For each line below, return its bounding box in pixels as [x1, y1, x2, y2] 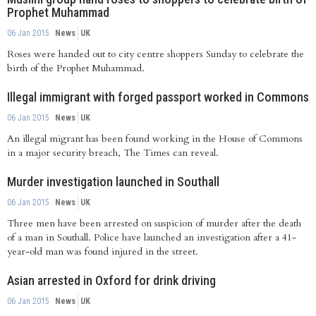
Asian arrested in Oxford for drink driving [7, 273, 216, 288]
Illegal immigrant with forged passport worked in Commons [7, 90, 309, 105]
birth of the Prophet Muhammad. [7, 61, 145, 75]
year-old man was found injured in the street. [7, 245, 198, 259]
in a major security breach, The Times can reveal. [7, 146, 219, 160]
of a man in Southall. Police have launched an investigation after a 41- [7, 231, 296, 245]
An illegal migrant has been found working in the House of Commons [7, 132, 303, 146]
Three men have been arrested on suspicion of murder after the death [7, 217, 301, 231]
